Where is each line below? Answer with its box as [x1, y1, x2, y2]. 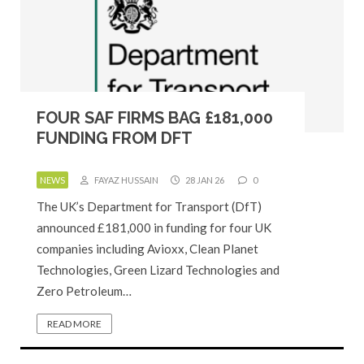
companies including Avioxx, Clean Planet [37, 241, 258, 256]
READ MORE [47, 318, 102, 330]
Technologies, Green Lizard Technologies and [37, 262, 279, 277]
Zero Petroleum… [37, 284, 132, 298]
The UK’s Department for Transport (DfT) [37, 199, 262, 214]
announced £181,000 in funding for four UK [37, 220, 271, 235]
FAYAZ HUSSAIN [93, 175, 158, 185]
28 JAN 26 [184, 175, 224, 185]
